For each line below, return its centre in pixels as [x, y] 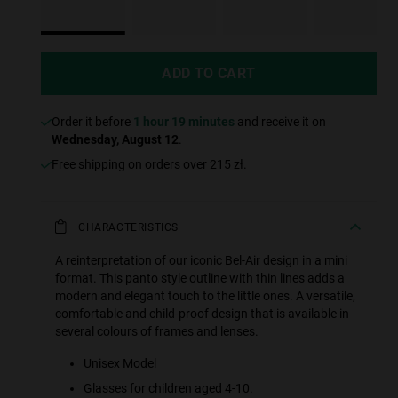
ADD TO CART [209, 73]
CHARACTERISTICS [128, 227]
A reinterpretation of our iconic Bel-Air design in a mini [201, 260]
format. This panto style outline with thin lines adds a [200, 278]
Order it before [97, 121]
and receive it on [282, 121]
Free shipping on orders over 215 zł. [153, 164]
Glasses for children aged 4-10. [168, 388]
